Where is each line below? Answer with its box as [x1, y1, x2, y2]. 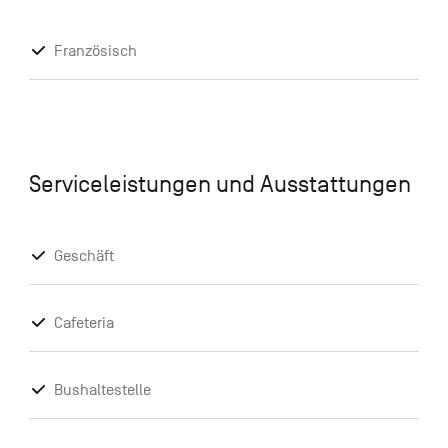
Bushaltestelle [53, 381, 151, 400]
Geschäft [53, 247, 114, 266]
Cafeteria [53, 314, 114, 333]
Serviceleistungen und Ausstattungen [28, 171, 411, 198]
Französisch [53, 42, 137, 61]
